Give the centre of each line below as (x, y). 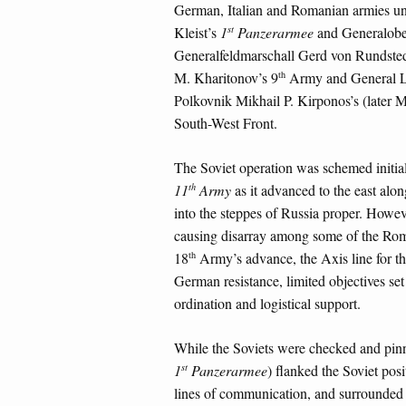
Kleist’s (197, 33)
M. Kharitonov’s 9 (226, 78)
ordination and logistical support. (267, 304)
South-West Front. (226, 123)
